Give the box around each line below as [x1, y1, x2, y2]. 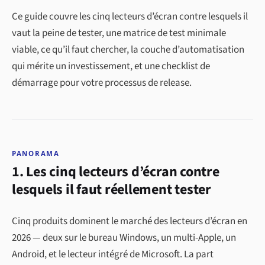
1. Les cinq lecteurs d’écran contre [12, 161, 219, 182]
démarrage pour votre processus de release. [12, 75, 192, 90]
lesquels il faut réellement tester [12, 179, 211, 200]
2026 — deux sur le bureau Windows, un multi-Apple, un [12, 230, 236, 245]
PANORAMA [12, 148, 60, 158]
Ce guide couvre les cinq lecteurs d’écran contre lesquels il [12, 9, 248, 24]
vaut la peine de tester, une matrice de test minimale [12, 25, 226, 40]
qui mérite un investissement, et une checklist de [12, 59, 210, 73]
